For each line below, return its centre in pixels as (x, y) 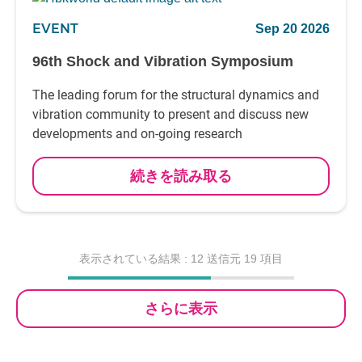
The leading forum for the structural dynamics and (176, 95)
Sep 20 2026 (293, 29)
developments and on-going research (137, 134)
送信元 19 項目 (245, 259)
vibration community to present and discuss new (170, 114)
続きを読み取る (181, 176)
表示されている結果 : (133, 259)
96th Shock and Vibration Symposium (163, 61)
